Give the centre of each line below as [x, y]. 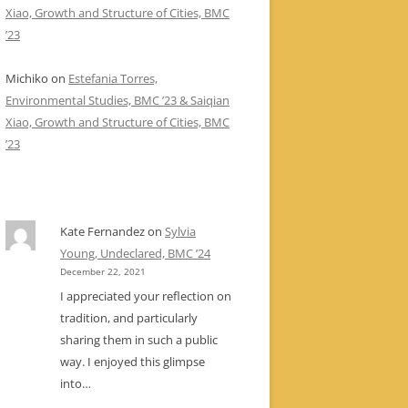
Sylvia [180, 231]
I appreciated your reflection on [146, 296]
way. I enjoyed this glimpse [133, 361]
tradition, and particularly [129, 317]
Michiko [27, 78]
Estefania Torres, [113, 78]
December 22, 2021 [103, 272]
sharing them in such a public [139, 339]
